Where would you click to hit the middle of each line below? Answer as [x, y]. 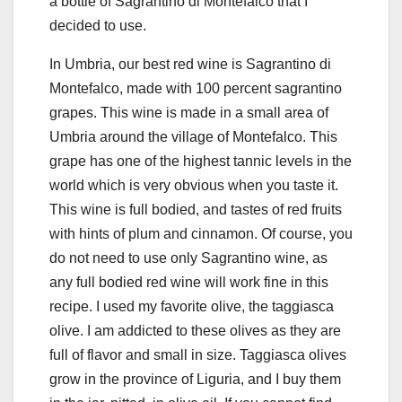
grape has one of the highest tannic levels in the [201, 161]
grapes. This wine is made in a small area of [189, 112]
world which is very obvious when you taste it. [194, 185]
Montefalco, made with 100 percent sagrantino [196, 88]
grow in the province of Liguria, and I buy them [195, 379]
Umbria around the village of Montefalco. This [193, 136]
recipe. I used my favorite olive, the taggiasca [192, 306]
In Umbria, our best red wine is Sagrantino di [190, 64]
